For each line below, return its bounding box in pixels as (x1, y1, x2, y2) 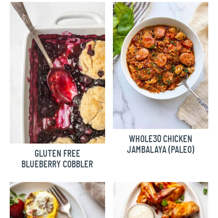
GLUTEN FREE (34, 148, 80, 159)
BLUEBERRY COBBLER (21, 159, 93, 169)
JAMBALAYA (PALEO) (127, 145, 195, 155)
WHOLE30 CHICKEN (129, 134, 193, 145)
